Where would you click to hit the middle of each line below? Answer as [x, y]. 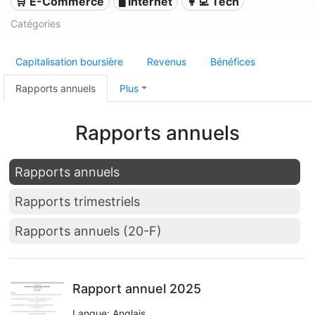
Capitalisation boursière [69, 62]
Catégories [36, 24]
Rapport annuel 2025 [137, 289]
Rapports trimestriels [77, 201]
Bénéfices [233, 62]
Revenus [167, 62]
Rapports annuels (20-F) [88, 231]
